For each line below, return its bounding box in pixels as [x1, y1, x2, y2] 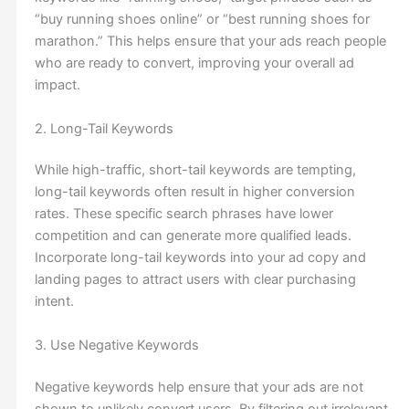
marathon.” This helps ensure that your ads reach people [34, 33, 386, 50]
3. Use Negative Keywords [34, 336, 199, 353]
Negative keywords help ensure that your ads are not [34, 378, 363, 395]
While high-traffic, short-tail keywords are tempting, [34, 162, 356, 179]
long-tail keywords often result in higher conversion [34, 184, 355, 201]
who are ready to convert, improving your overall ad [34, 55, 354, 72]
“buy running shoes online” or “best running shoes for [34, 11, 370, 28]
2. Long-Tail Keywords [34, 120, 173, 137]
